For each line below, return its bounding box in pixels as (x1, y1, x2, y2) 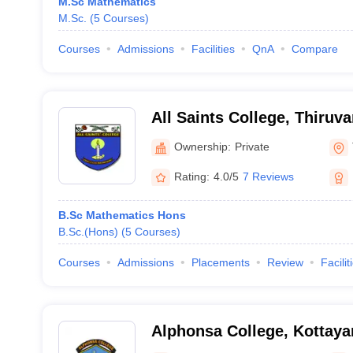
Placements (191, 256, 250, 269)
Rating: (173, 169, 210, 183)
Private (234, 139, 269, 153)
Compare (291, 43, 338, 55)
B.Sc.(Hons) (58, 225, 118, 238)
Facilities (191, 43, 235, 55)
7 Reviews (242, 169, 294, 183)
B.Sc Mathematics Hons (58, 209, 186, 221)
